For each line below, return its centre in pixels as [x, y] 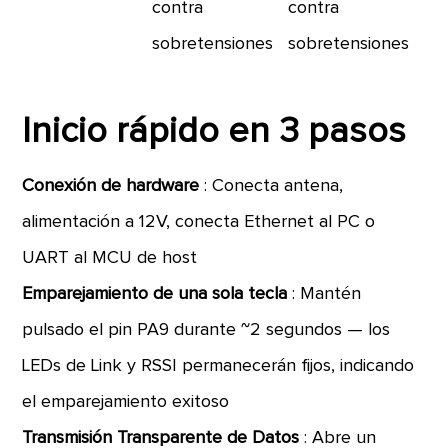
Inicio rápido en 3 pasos [214, 132]
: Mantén [327, 294]
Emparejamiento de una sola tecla [157, 294]
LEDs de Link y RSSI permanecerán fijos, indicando [218, 366]
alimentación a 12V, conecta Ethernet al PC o [199, 222]
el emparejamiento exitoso [126, 402]
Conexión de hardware [113, 186]
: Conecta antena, [274, 186]
